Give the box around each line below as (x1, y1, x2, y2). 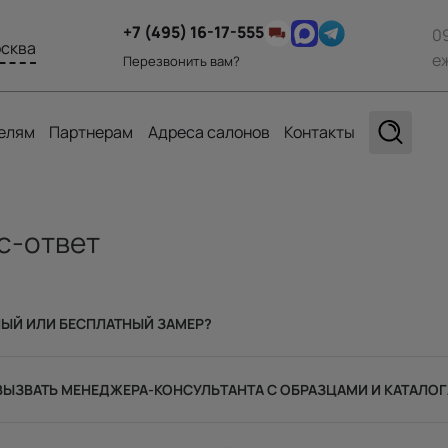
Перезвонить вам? (123, 51, 241, 70)
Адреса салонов (147, 121, 270, 143)
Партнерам (49, 121, 134, 143)
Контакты (283, 121, 355, 143)
